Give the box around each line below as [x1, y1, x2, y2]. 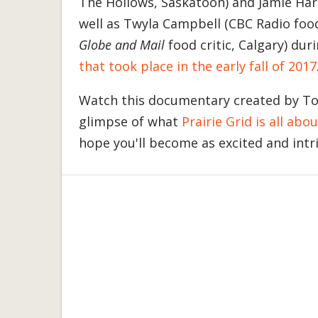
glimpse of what [79, 113, 182, 131]
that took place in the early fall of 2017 [79, 57, 317, 75]
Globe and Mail [79, 36, 165, 54]
